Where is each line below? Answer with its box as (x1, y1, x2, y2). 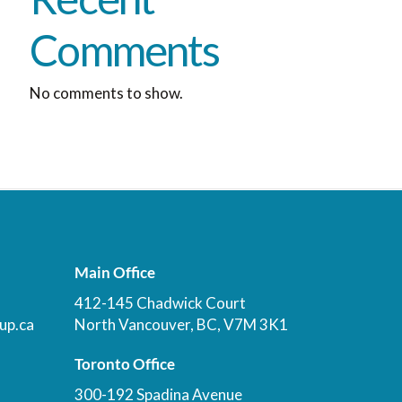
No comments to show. (30, 83, 184, 102)
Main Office (74, 263, 156, 283)
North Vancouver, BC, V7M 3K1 (74, 315, 289, 335)
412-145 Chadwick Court (74, 293, 247, 313)
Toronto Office (74, 354, 176, 374)
